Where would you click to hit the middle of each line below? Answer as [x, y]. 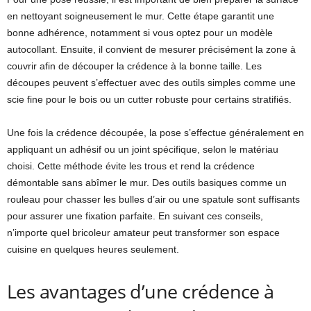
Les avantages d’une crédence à [141, 291]
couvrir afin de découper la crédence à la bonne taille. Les [134, 66]
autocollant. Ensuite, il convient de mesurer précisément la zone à [151, 49]
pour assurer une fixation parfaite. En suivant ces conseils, [135, 216]
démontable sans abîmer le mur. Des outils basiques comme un [147, 183]
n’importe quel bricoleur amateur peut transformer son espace [143, 233]
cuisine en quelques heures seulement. [93, 249]
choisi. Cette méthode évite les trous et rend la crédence [131, 166]
